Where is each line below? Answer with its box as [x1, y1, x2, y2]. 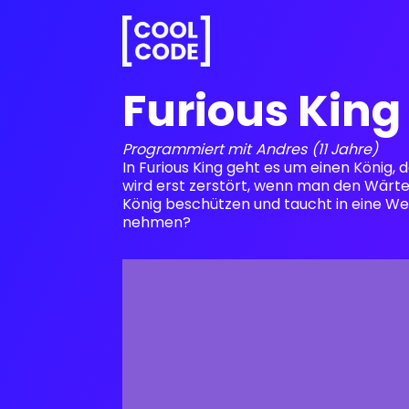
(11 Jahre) [311, 139, 379, 160]
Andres [256, 139, 308, 160]
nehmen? [122, 212, 192, 233]
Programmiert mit [122, 139, 252, 160]
